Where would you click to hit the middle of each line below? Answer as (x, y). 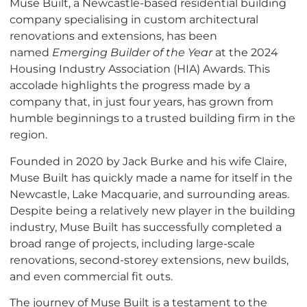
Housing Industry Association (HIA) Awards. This (140, 69)
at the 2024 (245, 52)
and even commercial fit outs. (91, 276)
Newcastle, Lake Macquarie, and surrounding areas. (149, 194)
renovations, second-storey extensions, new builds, (149, 259)
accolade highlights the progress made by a (130, 85)
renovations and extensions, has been (113, 36)
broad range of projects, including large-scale (132, 243)
